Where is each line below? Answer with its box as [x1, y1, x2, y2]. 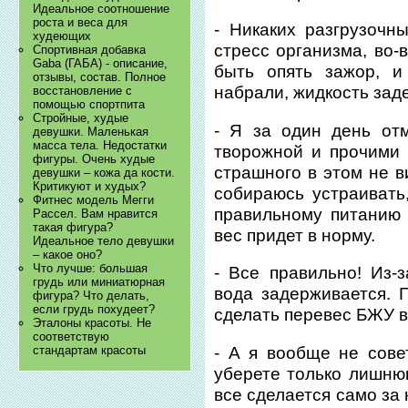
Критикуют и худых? [33, 179, 147, 194]
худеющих [33, 29, 92, 44]
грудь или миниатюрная [33, 275, 166, 290]
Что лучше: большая [33, 261, 148, 276]
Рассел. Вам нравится [33, 207, 158, 221]
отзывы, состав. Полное [33, 70, 167, 85]
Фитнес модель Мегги [33, 193, 155, 208]
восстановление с [33, 84, 133, 98]
